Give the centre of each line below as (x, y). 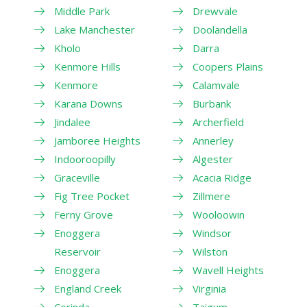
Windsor (212, 233)
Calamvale (216, 85)
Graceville (77, 178)
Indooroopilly (85, 159)
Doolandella (220, 30)
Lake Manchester (95, 30)
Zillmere (211, 196)
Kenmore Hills (87, 67)
